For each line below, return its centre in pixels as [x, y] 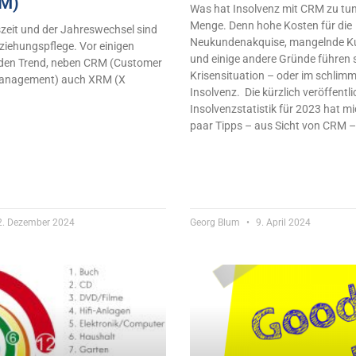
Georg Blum [216, 223]
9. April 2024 [282, 223]
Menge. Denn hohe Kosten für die [271, 26]
